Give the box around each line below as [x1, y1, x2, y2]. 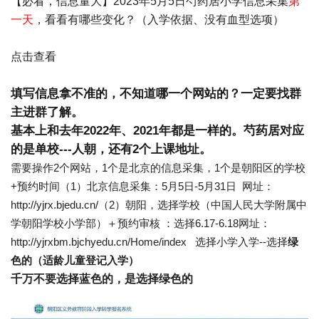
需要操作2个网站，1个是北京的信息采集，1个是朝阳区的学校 [11, 162, 305, 174]
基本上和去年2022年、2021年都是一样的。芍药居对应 [11, 124, 304, 137]
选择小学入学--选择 [187, 236, 288, 248]
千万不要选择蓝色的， [11, 273, 125, 285]
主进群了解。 [11, 105, 83, 119]
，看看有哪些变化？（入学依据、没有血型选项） [33, 14, 284, 26]
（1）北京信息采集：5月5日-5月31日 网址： [60, 180, 274, 192]
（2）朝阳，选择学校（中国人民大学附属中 [98, 199, 307, 211]
